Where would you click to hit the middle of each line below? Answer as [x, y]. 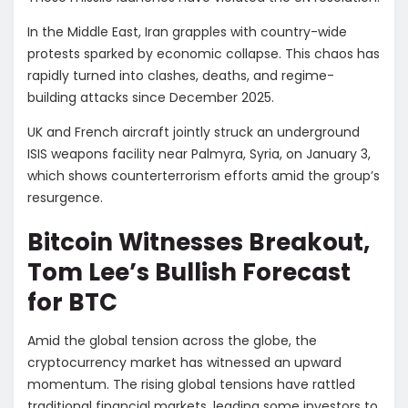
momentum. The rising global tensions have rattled [191, 385]
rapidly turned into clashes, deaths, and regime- [181, 75]
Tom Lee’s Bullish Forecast [189, 273]
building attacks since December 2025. [153, 97]
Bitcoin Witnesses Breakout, [199, 243]
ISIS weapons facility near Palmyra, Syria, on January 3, [199, 153]
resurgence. [67, 197]
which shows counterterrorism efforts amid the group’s [204, 175]
